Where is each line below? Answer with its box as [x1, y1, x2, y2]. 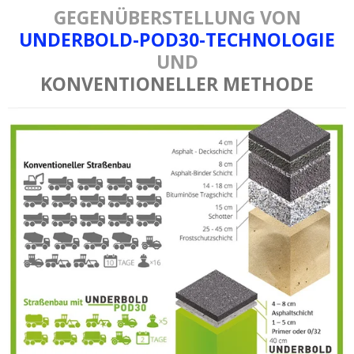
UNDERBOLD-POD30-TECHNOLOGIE [19, 27, 335, 52]
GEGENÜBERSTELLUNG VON [53, 5, 301, 30]
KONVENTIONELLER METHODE [40, 71, 314, 96]
